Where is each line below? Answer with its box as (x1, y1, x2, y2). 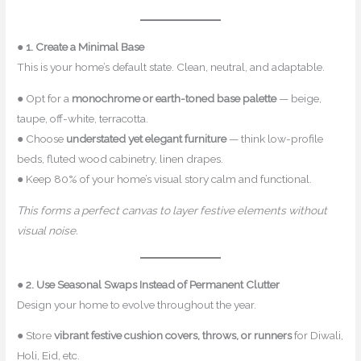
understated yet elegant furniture (66, 131, 227, 145)
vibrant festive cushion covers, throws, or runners (54, 329, 293, 342)
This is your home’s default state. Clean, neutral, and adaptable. (17, 60, 326, 74)
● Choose (17, 131, 67, 145)
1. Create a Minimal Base (26, 40, 145, 54)
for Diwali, (292, 329, 344, 342)
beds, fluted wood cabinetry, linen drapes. (17, 151, 224, 165)
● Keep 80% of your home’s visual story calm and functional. (17, 172, 313, 185)
